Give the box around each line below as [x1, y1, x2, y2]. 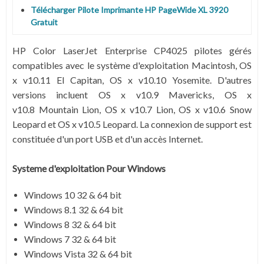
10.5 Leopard [83, 118, 136, 130]
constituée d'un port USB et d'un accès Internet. [12, 133, 203, 144]
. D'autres [210, 74, 252, 85]
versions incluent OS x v [12, 88, 141, 100]
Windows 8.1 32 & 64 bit [24, 203, 123, 215]
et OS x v [48, 118, 83, 130]
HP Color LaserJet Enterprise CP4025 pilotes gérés [12, 44, 252, 56]
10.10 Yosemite [143, 74, 210, 85]
